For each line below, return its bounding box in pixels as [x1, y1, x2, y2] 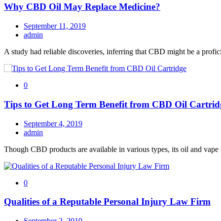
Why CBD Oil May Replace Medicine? [4, 1, 160, 12]
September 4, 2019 [24, 119, 82, 128]
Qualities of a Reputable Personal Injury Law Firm [4, 196, 211, 207]
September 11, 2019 [24, 22, 86, 31]
